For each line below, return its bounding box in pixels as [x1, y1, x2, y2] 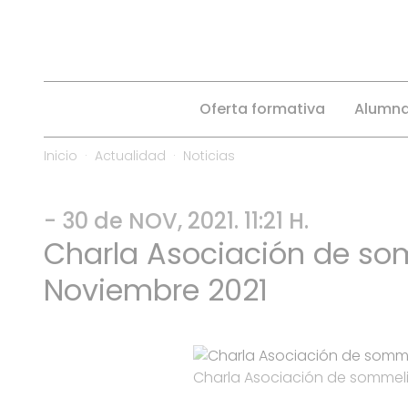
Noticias [183, 147, 235, 166]
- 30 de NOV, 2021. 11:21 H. [44, 206, 309, 237]
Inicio [44, 147, 77, 166]
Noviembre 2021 [44, 270, 268, 311]
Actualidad [95, 147, 166, 166]
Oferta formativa [199, 98, 325, 120]
